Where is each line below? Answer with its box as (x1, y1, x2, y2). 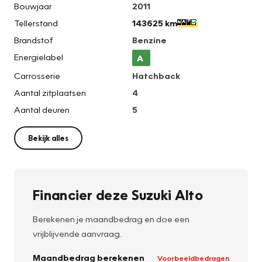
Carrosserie (14, 70, 60, 81)
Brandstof (14, 35, 53, 46)
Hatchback (132, 70, 180, 81)
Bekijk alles (28, 133, 68, 143)
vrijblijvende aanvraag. (33, 228, 122, 239)
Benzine (132, 35, 167, 46)
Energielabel (14, 51, 63, 63)
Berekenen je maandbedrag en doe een (33, 213, 189, 225)
